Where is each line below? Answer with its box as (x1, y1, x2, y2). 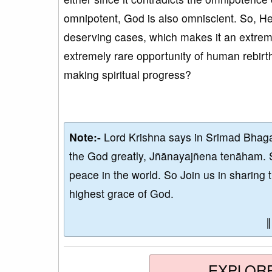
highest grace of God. (69, 185, 174, 201)
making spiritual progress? (64, 66, 191, 82)
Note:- (69, 129, 104, 144)
